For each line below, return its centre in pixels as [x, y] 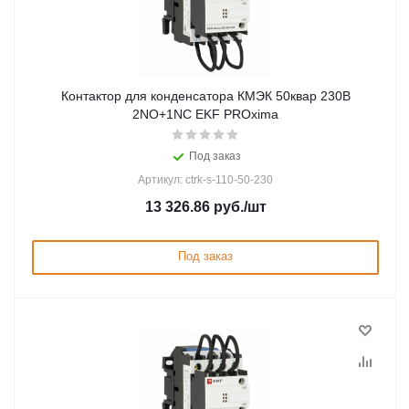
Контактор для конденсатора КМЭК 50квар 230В [205, 96]
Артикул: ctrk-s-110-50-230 [205, 180]
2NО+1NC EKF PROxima [205, 114]
